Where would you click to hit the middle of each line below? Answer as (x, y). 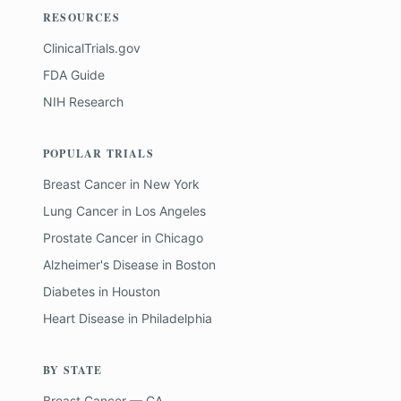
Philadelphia (177, 318)
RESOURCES (81, 17)
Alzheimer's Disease (101, 264)
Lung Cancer (81, 211)
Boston (196, 264)
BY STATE (73, 370)
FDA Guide (74, 75)
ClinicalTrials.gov (92, 48)
